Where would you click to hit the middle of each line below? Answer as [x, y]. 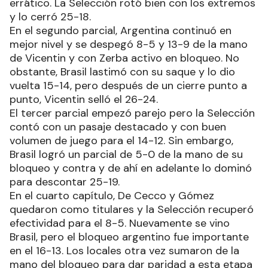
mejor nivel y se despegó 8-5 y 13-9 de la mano [129, 44]
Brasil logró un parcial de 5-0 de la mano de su [126, 154]
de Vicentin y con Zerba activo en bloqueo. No [124, 58]
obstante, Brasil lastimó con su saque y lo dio [122, 71]
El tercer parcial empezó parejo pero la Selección [132, 113]
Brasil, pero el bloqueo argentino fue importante [129, 237]
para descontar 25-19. [65, 182]
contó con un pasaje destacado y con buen [118, 127]
